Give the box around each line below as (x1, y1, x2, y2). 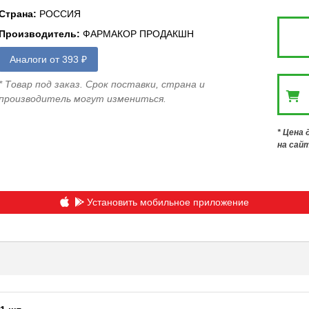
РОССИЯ (39, 8, 81, 19)
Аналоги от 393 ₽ (9, 54, 87, 65)
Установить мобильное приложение (86, 196, 249, 208)
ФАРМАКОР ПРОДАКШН (82, 28, 194, 39)
